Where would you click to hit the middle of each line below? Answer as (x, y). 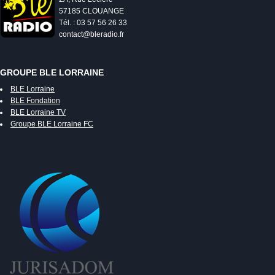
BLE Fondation (35, 100)
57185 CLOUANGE (91, 11)
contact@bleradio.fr (91, 34)
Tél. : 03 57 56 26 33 (93, 22)
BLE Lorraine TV (38, 112)
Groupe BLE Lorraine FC (52, 124)
